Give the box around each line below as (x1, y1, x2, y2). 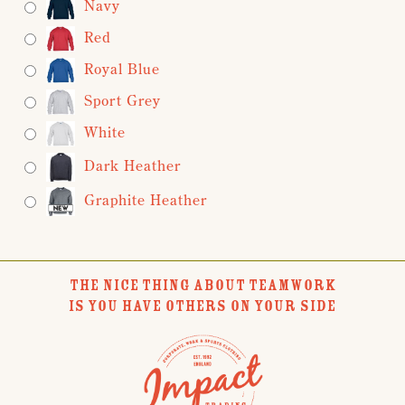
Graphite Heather (84, 190, 207, 209)
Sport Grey (84, 90, 161, 109)
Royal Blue (84, 59, 160, 78)
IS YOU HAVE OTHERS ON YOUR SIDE (69, 296, 336, 316)
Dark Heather (84, 155, 181, 174)
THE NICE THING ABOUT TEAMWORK (69, 275, 336, 295)
